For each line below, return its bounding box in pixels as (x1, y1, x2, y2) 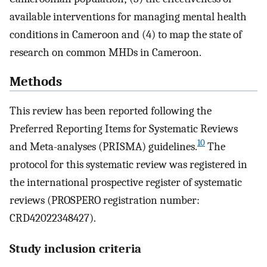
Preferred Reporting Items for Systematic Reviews (10, 122, 238, 135)
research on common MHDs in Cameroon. (10, 46, 201, 60)
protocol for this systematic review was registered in (10, 157, 247, 171)
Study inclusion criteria (10, 241, 141, 256)
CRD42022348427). (10, 211, 96, 225)
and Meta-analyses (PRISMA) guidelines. (10, 139, 197, 153)
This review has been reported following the (10, 104, 212, 117)
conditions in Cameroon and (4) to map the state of (10, 28, 242, 42)
